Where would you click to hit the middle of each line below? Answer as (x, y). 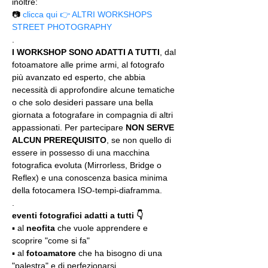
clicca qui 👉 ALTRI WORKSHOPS (89, 14)
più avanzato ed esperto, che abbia (80, 77)
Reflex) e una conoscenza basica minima (91, 178)
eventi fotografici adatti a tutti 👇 (77, 215)
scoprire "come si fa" (51, 240)
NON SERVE (151, 127)
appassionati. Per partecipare (69, 127)
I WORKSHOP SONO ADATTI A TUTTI (86, 52)
